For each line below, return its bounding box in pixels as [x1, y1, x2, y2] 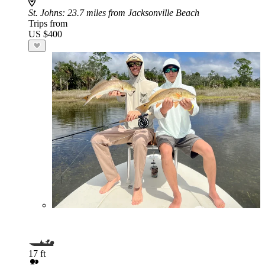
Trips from [28, 18, 67, 28]
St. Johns [28, 8, 62, 18]
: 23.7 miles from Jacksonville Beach [62, 8, 199, 18]
